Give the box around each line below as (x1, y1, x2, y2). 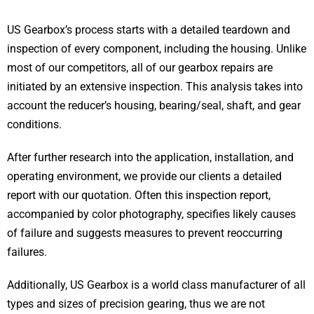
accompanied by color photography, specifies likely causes (7, 207, 296, 221)
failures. (7, 245, 47, 259)
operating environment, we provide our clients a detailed (7, 169, 282, 183)
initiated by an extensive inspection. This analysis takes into (7, 79, 303, 93)
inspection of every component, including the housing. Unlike (7, 41, 306, 55)
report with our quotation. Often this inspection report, (7, 188, 271, 202)
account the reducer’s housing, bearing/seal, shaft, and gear (7, 98, 301, 112)
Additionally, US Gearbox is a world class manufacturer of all (7, 278, 306, 292)
